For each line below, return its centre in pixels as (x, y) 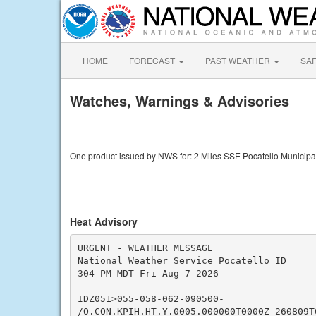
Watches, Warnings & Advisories (180, 101)
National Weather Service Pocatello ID (182, 260)
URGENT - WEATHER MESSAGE (145, 248)
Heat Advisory (104, 221)
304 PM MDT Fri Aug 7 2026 (148, 273)
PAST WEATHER (239, 60)
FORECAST (153, 60)
